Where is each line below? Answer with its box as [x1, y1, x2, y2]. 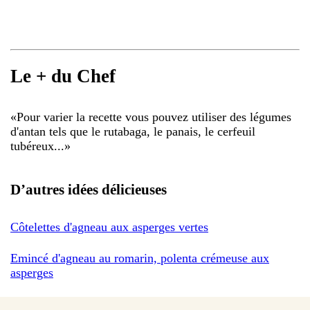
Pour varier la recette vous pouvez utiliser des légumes [17, 109, 291, 124]
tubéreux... [10, 138, 64, 153]
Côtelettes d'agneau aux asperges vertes [10, 219, 208, 234]
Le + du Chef [10, 66, 116, 87]
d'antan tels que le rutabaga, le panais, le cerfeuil [10, 124, 255, 138]
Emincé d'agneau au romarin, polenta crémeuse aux [10, 250, 269, 265]
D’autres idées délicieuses [10, 181, 167, 198]
